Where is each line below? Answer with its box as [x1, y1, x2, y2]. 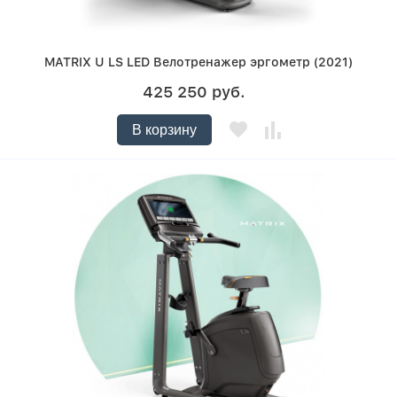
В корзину [131, 122, 197, 138]
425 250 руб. [143, 82, 245, 102]
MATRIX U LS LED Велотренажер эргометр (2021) [44, 55, 353, 70]
